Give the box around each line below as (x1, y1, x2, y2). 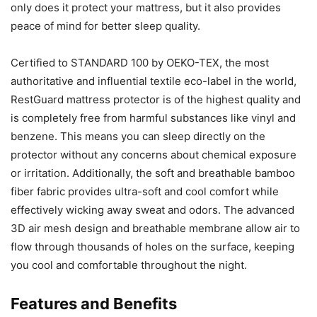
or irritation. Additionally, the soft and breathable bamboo (11, 166, 295, 180)
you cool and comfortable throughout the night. (11, 258, 247, 272)
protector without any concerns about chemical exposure (11, 147, 296, 161)
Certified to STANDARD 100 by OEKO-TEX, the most (11, 55, 269, 69)
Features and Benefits (11, 294, 177, 313)
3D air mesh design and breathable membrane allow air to (11, 221, 300, 235)
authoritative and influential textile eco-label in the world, (11, 74, 296, 88)
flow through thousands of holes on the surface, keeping (11, 239, 294, 253)
